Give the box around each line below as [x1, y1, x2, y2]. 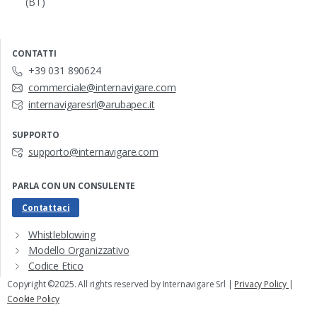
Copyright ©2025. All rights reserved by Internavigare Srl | [7, 278, 235, 290]
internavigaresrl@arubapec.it [28, 98, 155, 111]
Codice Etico [28, 259, 84, 272]
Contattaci [22, 202, 70, 214]
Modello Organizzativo [28, 243, 129, 257]
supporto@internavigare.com [28, 145, 158, 158]
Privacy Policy [234, 278, 289, 290]
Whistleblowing [28, 228, 96, 241]
